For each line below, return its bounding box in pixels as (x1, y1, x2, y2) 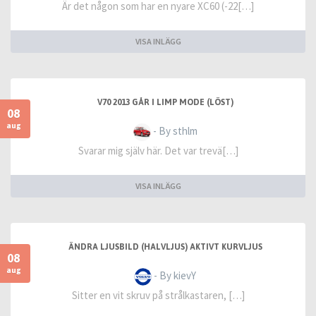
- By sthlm (150, 124, 197, 138)
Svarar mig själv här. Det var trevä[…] (78, 144, 238, 157)
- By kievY (152, 269, 196, 282)
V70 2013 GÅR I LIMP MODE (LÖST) (97, 97, 233, 107)
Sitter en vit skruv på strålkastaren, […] (71, 288, 245, 302)
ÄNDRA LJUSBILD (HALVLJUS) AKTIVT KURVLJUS (68, 242, 262, 252)
